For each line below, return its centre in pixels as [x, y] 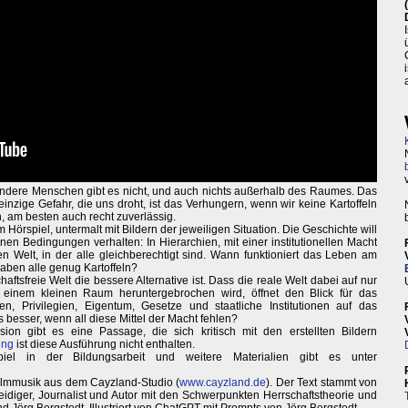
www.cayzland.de [223, 383]
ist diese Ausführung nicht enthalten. [104, 345]
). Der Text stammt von [322, 383]
